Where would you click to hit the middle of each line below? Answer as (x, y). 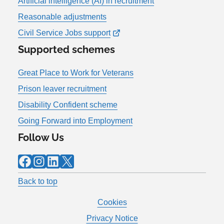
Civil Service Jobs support (64, 32)
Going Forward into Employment (75, 120)
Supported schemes (66, 49)
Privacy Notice (112, 218)
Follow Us (41, 137)
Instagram (35, 160)
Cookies (112, 202)
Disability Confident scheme (68, 104)
